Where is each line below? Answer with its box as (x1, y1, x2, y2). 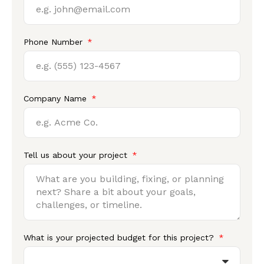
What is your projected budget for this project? (24, 233, 217, 243)
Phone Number (24, 37, 85, 47)
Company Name (24, 94, 90, 104)
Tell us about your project (24, 150, 130, 160)
